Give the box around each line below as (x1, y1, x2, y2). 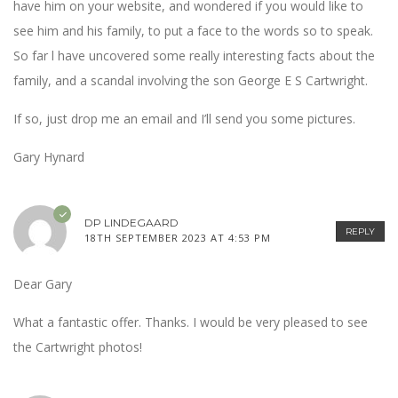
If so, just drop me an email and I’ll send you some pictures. (13, 110, 355, 128)
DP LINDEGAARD (84, 216, 179, 230)
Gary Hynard (13, 148, 84, 166)
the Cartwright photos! (13, 338, 142, 356)
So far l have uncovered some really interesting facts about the (13, 47, 375, 65)
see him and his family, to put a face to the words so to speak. (13, 22, 373, 40)
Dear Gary (13, 275, 72, 293)
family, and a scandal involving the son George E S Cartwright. (13, 72, 368, 90)
